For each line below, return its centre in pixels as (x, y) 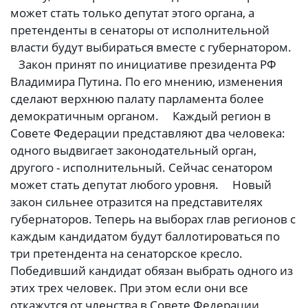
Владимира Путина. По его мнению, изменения (146, 82)
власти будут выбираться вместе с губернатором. (152, 47)
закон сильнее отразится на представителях (136, 202)
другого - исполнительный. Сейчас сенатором (142, 168)
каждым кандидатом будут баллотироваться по (145, 236)
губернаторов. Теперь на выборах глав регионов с (153, 219)
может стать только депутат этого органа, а (132, 13)
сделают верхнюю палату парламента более (137, 99)
